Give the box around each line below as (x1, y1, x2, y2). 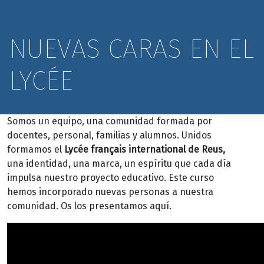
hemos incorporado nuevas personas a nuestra (7, 186, 213, 197)
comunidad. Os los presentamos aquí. (7, 200, 171, 212)
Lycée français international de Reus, (64, 144, 225, 155)
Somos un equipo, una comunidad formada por (7, 115, 212, 127)
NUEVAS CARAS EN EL (9, 33, 254, 65)
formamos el (7, 144, 64, 155)
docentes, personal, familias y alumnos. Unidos (7, 130, 212, 141)
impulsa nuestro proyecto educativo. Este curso (7, 172, 214, 183)
